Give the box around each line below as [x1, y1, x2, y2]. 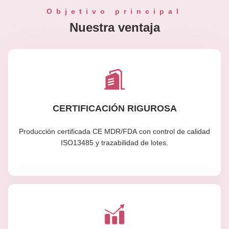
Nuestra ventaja [69, 20, 160, 35]
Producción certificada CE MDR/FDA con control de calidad [19, 127, 210, 135]
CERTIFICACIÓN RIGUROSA [52, 103, 177, 113]
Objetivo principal [47, 7, 182, 16]
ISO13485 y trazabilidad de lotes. [61, 138, 168, 147]
